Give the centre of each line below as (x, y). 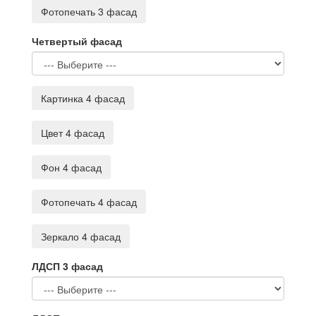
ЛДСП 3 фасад (67, 266)
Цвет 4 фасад (73, 133)
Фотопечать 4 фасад (89, 202)
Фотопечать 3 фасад (89, 11)
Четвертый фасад (77, 41)
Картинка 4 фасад (83, 98)
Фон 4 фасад (71, 167)
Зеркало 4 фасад (81, 236)
